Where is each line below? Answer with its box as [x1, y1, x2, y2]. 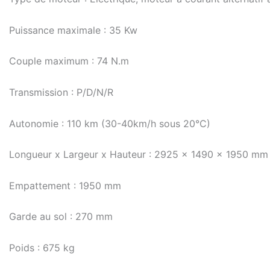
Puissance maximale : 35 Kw [9, 24, 137, 36]
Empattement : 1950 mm [9, 179, 121, 192]
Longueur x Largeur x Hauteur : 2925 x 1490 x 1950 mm [9, 148, 268, 161]
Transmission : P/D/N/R [9, 86, 113, 98]
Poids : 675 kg [9, 241, 75, 254]
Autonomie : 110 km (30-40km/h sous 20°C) [9, 117, 210, 130]
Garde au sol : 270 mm [9, 210, 113, 223]
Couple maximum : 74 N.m [9, 55, 129, 67]
